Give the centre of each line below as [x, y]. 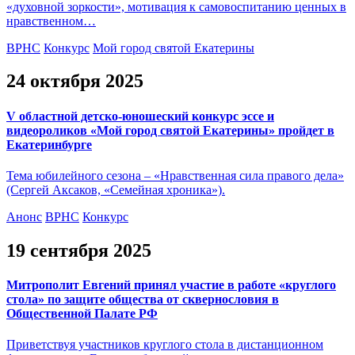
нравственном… [51, 21]
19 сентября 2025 [79, 250]
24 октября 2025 [75, 81]
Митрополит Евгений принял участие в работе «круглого [171, 285]
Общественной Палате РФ [82, 314]
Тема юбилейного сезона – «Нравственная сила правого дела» [175, 175]
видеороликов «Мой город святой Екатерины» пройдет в [170, 130]
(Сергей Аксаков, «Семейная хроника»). [116, 189]
